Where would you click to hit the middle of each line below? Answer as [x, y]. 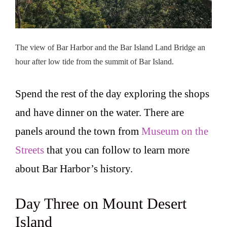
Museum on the [175, 131]
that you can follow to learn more [117, 150]
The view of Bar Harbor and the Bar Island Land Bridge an [110, 47]
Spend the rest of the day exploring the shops [112, 94]
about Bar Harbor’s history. [74, 169]
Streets [30, 150]
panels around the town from [78, 131]
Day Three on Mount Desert [101, 203]
